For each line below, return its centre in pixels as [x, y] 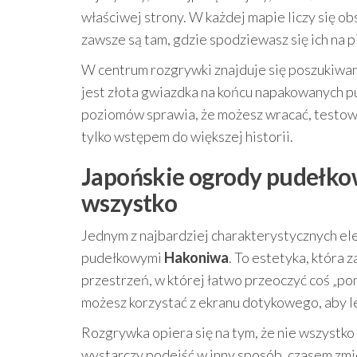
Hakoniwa [196, 257]
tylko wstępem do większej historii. [187, 136]
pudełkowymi [123, 257]
